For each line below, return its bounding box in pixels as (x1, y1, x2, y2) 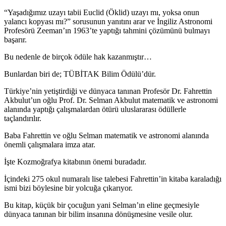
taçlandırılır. (4, 114, 41, 123)
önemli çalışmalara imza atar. (4, 140, 95, 149)
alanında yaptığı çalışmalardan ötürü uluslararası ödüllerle (4, 104, 186, 114)
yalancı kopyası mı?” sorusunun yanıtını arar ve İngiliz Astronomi (4, 17, 212, 26)
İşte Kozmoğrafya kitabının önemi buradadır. (4, 157, 146, 166)
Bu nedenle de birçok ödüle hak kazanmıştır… (4, 52, 152, 61)
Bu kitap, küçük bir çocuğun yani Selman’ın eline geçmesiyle (4, 200, 199, 209)
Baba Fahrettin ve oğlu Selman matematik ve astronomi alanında (4, 131, 209, 140)
